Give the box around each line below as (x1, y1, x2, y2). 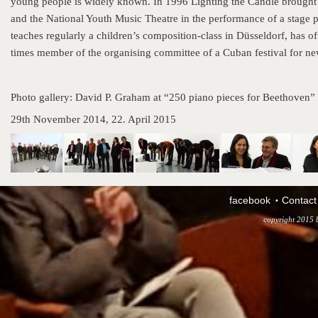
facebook (229, 194, 270, 206)
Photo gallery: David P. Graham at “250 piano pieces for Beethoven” (11, 91, 315, 103)
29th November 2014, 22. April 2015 (11, 114, 176, 125)
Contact (282, 194, 317, 206)
